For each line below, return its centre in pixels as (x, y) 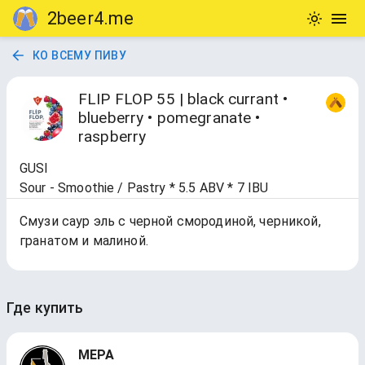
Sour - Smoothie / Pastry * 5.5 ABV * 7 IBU (144, 188)
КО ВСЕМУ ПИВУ (80, 55)
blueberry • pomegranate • (169, 118)
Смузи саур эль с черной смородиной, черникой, (170, 221)
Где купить (45, 308)
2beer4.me (91, 18)
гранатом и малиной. (84, 241)
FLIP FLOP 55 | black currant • (183, 99)
